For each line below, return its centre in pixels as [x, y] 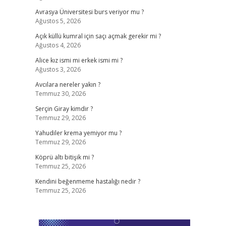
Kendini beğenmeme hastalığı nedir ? [88, 181]
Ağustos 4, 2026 [58, 45]
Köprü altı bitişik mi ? [64, 157]
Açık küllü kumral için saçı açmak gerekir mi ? [98, 36]
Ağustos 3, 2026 [58, 69]
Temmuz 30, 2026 [60, 94]
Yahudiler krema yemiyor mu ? [78, 133]
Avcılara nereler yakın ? [68, 84]
